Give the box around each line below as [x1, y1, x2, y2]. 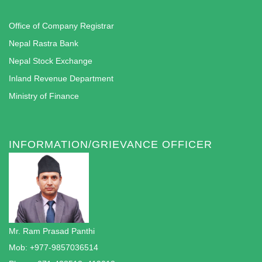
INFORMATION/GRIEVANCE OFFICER [9, 139, 212, 151]
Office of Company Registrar [9, 21, 114, 31]
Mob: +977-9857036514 [9, 243, 98, 253]
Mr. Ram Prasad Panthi [9, 226, 95, 236]
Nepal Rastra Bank [9, 39, 78, 49]
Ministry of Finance [9, 91, 79, 101]
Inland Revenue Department [9, 74, 113, 84]
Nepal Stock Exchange [9, 56, 92, 66]
